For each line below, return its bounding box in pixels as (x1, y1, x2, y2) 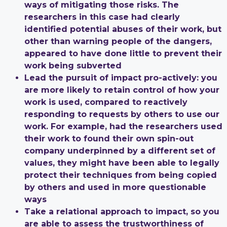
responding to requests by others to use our (24, 109, 219, 119)
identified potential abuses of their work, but (24, 24, 221, 34)
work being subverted (24, 60, 122, 70)
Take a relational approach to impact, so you (24, 206, 219, 216)
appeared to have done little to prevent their (24, 48, 222, 58)
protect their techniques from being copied (24, 170, 217, 180)
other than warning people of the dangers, (24, 36, 212, 46)
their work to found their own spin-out (24, 133, 194, 143)
